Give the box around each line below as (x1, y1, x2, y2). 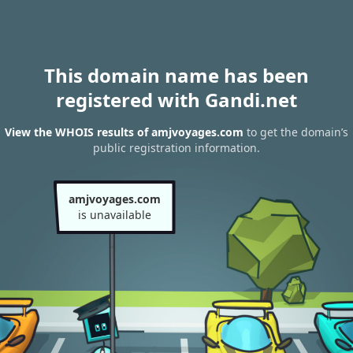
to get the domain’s (243, 124, 348, 140)
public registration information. (93, 140, 260, 156)
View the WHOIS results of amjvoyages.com (5, 124, 243, 140)
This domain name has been (44, 62, 309, 88)
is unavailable (77, 207, 151, 222)
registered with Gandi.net (56, 87, 297, 113)
